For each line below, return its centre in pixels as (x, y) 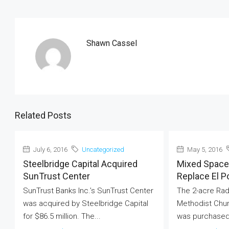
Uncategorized (103, 150)
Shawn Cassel (112, 43)
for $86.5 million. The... (62, 216)
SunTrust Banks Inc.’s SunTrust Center (88, 191)
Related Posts (43, 115)
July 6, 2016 (50, 150)
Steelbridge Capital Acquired (80, 164)
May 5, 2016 (204, 150)
